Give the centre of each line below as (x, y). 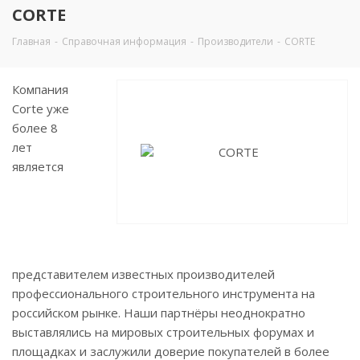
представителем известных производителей (143, 274)
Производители (235, 41)
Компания (40, 89)
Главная (31, 41)
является (38, 166)
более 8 (35, 128)
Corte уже (41, 108)
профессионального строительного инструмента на (164, 293)
